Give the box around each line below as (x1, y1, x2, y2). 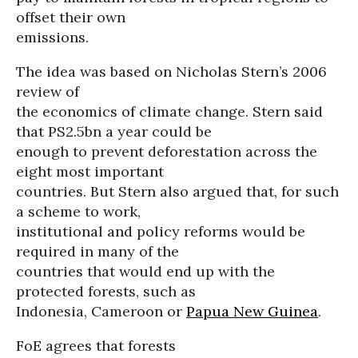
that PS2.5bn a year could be (16, 122, 212, 141)
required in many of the (16, 242, 179, 261)
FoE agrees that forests (16, 336, 176, 355)
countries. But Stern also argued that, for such (16, 182, 339, 201)
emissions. (16, 28, 89, 46)
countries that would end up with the (16, 262, 275, 280)
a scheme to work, (16, 202, 141, 221)
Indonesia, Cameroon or (16, 302, 186, 320)
